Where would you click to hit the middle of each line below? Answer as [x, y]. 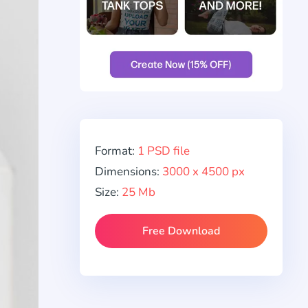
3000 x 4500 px [203, 172]
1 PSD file [164, 151]
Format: [116, 151]
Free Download [181, 231]
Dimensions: [129, 172]
